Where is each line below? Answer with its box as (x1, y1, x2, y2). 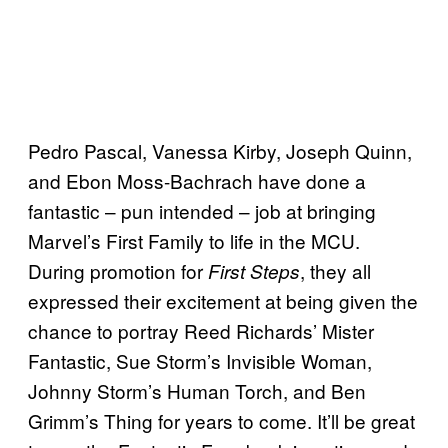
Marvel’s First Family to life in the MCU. (28, 226, 360, 254)
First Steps (208, 257, 300, 284)
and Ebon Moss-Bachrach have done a (28, 166, 366, 194)
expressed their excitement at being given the (28, 286, 418, 314)
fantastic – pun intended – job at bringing (28, 196, 376, 224)
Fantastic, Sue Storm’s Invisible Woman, (28, 346, 372, 374)
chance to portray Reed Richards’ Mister (28, 316, 374, 344)
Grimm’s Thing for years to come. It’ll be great (28, 406, 415, 434)
